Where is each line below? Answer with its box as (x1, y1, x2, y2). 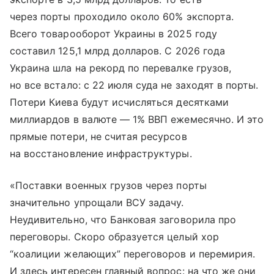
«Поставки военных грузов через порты (10, 179, 207, 192)
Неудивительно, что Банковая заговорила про (10, 213, 237, 226)
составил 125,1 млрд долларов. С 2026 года (10, 45, 225, 57)
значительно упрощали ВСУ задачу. (10, 196, 184, 209)
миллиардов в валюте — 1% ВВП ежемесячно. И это (10, 113, 264, 126)
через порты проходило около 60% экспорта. (10, 10, 234, 23)
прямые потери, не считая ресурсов (10, 130, 187, 143)
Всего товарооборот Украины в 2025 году (10, 28, 217, 40)
